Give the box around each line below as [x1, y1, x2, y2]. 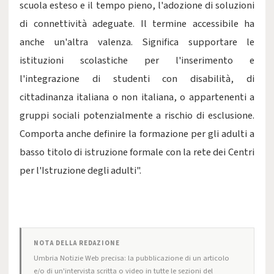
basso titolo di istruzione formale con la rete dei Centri [20, 145, 254, 160]
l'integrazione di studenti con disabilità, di [20, 72, 254, 86]
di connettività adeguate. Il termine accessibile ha [20, 17, 254, 31]
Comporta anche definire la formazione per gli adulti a [20, 127, 254, 141]
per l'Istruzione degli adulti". [20, 163, 141, 178]
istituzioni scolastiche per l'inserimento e [20, 53, 254, 68]
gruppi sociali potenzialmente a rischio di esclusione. [20, 108, 254, 123]
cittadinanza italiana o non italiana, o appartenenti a [20, 90, 254, 105]
